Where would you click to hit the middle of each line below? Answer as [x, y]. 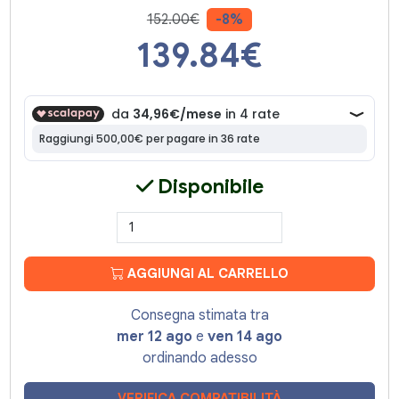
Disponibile [208, 186]
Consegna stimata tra [199, 315]
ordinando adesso [199, 358]
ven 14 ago [245, 336]
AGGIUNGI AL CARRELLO [206, 274]
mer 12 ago [155, 336]
